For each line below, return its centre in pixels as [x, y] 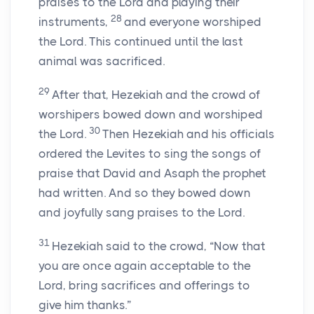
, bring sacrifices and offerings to [157, 286]
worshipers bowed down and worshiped [151, 115]
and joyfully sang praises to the [128, 213]
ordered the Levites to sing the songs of [150, 154]
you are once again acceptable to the [145, 266]
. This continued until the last [164, 42]
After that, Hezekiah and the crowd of [156, 95]
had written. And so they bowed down [145, 193]
